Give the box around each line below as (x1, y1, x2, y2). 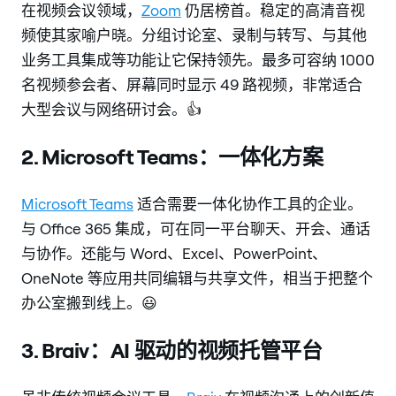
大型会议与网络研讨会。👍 (21, 100, 202, 119)
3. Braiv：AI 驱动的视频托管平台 (21, 336, 323, 363)
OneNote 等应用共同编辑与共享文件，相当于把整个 (21, 268, 373, 287)
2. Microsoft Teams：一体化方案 (21, 143, 324, 170)
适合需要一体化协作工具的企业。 (133, 194, 362, 213)
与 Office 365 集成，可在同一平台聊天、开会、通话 (21, 218, 370, 238)
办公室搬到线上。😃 (21, 293, 157, 312)
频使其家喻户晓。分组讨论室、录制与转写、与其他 (21, 26, 367, 45)
